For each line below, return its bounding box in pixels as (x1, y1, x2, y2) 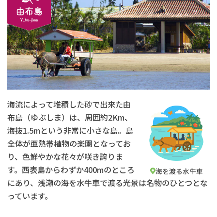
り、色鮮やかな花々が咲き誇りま (7, 151, 123, 163)
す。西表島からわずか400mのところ (7, 164, 135, 176)
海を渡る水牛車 (155, 166, 203, 176)
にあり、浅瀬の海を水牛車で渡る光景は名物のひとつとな (7, 177, 208, 189)
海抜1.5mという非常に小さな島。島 (7, 124, 133, 137)
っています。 (7, 190, 52, 202)
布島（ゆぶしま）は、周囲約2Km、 (7, 111, 132, 124)
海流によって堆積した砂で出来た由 (7, 98, 131, 110)
